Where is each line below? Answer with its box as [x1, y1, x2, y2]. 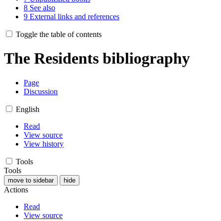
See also [30, 3, 55, 12]
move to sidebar [8, 176, 54, 184]
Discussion [24, 87, 58, 96]
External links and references [30, 12, 119, 21]
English [16, 105, 39, 113]
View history [24, 139, 64, 148]
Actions [4, 185, 28, 194]
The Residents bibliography [4, 49, 190, 68]
